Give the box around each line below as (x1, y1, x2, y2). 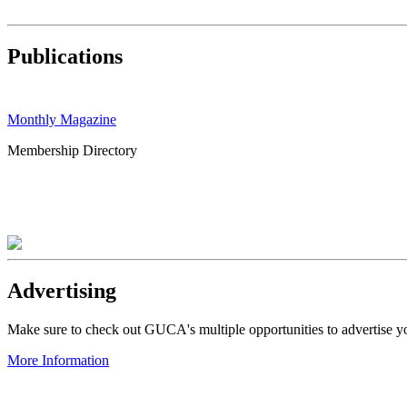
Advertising (7, 279, 116, 303)
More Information (7, 352, 109, 369)
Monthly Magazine (7, 112, 116, 128)
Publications (7, 45, 123, 69)
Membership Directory (7, 143, 137, 159)
